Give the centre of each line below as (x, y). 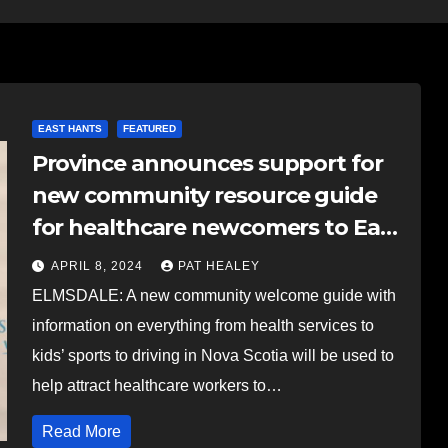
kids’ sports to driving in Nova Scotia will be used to (212, 355)
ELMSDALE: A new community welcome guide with (213, 295)
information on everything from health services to (202, 325)
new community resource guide (204, 195)
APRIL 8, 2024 (98, 265)
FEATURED (149, 128)
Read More (81, 431)
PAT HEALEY (218, 265)
